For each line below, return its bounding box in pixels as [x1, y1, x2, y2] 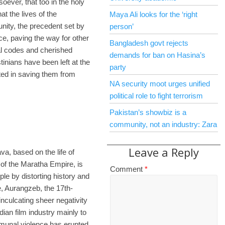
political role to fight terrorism [109, 91, 203, 100]
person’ [109, 22, 134, 31]
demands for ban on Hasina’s [109, 51, 205, 59]
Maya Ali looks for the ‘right [109, 10, 197, 19]
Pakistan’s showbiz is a [109, 108, 186, 117]
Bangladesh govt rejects [109, 39, 188, 47]
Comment [110, 165, 145, 173]
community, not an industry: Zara [109, 120, 217, 129]
